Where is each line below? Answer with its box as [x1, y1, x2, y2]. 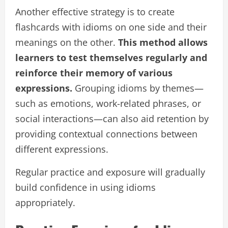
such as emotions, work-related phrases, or [15, 97, 201, 109]
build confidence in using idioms [15, 181, 156, 193]
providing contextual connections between [15, 127, 197, 140]
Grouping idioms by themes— [72, 81, 204, 94]
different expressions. [15, 142, 108, 155]
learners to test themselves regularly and [15, 51, 207, 64]
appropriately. [15, 196, 75, 209]
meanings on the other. [15, 36, 116, 48]
